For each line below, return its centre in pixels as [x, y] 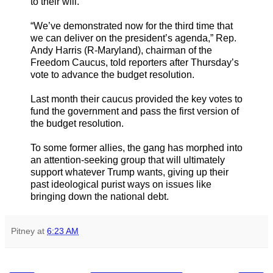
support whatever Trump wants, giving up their [129, 172]
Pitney [23, 231]
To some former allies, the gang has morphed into [136, 147]
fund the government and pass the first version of [135, 111]
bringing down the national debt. [100, 196]
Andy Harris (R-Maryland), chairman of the [121, 50]
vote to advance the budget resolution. [112, 74]
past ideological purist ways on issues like [121, 184]
